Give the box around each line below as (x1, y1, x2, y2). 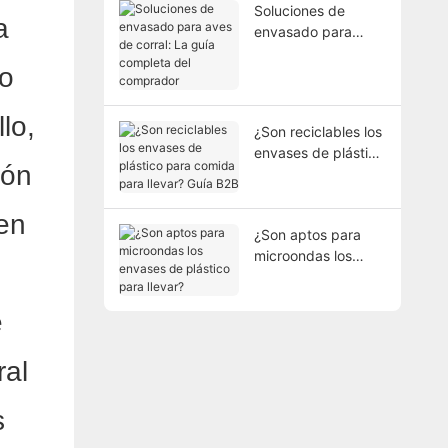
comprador (253, 85, 326, 103)
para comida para (253, 164, 370, 182)
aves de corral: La (253, 43, 371, 61)
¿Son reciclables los (253, 122, 382, 140)
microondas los (253, 246, 352, 264)
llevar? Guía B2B (253, 185, 359, 203)
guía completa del (253, 64, 371, 82)
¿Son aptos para (253, 225, 361, 243)
